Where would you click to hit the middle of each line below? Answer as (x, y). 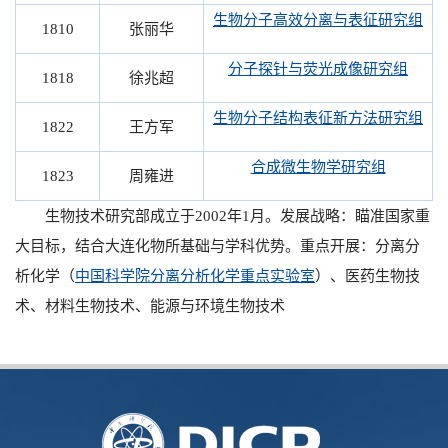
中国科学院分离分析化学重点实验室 (195, 276)
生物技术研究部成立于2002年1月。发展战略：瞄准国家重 (222, 216)
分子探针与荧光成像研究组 (318, 69)
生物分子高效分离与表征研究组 (318, 20)
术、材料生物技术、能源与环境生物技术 (150, 306)
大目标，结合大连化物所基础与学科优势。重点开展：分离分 (217, 246)
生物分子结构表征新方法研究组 (318, 118)
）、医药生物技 (367, 276)
